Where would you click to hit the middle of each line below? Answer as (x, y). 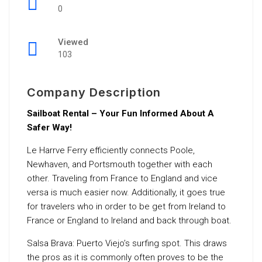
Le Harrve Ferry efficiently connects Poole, (111, 150)
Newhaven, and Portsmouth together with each (120, 164)
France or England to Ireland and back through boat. (129, 220)
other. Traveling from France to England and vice (122, 178)
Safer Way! (49, 127)
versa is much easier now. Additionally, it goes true (126, 192)
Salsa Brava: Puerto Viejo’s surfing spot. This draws (127, 243)
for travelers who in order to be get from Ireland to (126, 206)
